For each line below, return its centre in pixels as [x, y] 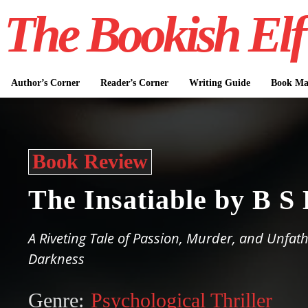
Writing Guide [219, 83]
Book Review [90, 161]
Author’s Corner [45, 83]
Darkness [57, 259]
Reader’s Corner [134, 83]
